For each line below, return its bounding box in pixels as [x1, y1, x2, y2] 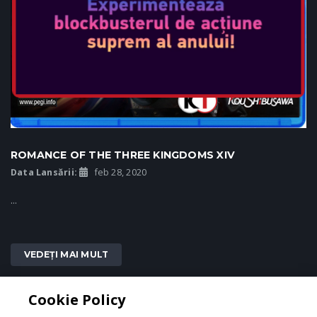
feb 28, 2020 [92, 166, 147, 178]
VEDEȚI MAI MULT [24, 248, 109, 260]
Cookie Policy [28, 290, 126, 309]
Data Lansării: [11, 166, 77, 178]
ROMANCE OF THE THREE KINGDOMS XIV [11, 148, 235, 161]
